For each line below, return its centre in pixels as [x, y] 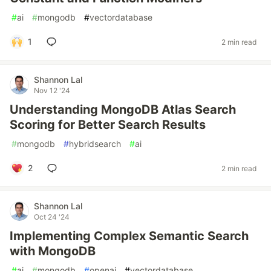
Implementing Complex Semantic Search [129, 236]
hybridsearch [95, 144]
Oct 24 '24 [52, 217]
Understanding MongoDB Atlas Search [123, 109]
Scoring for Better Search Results [108, 125]
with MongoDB [53, 251]
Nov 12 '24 [52, 90]
